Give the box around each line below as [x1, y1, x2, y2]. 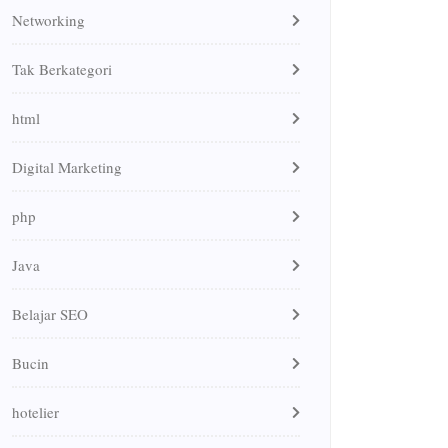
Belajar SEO [12, 303, 88, 324]
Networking [12, 9, 85, 30]
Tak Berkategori [12, 58, 112, 79]
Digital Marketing [12, 156, 122, 177]
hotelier [12, 401, 59, 422]
